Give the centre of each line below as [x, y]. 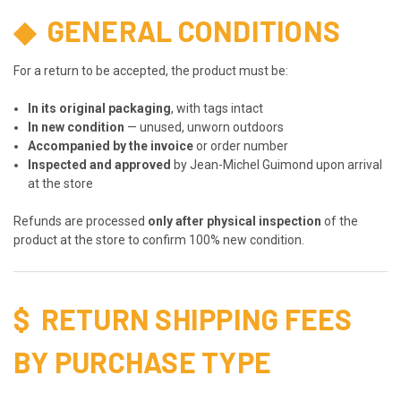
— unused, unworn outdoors [205, 127]
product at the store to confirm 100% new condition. [159, 239]
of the [340, 221]
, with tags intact [218, 108]
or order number [241, 145]
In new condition [77, 127]
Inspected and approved [100, 164]
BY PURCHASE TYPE [142, 361]
